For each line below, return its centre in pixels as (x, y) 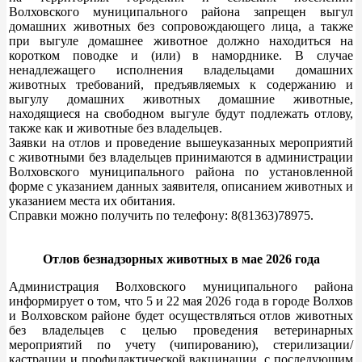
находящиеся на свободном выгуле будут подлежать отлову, (181, 113)
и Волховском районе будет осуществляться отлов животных (181, 315)
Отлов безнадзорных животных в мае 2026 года (181, 259)
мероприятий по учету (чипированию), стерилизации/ (181, 344)
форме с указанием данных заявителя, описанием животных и (181, 186)
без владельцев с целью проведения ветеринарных (181, 330)
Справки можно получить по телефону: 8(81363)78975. (161, 215)
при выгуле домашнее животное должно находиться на (181, 40)
